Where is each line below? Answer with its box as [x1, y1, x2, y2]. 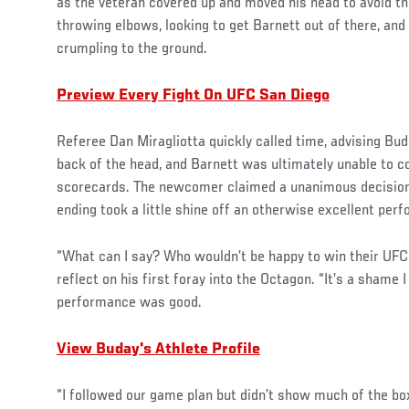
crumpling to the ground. [57, 40, 207, 58]
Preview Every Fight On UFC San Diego [57, 87, 330, 104]
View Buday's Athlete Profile [57, 341, 260, 358]
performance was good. [57, 294, 202, 311]
